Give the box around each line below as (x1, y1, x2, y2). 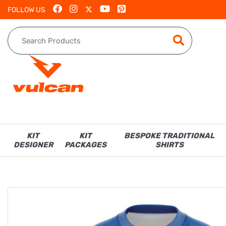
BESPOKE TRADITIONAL (124, 131, 215, 141)
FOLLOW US (8, 5, 45, 14)
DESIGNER (13, 140, 53, 150)
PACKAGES (64, 140, 106, 150)
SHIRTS (155, 140, 184, 150)
